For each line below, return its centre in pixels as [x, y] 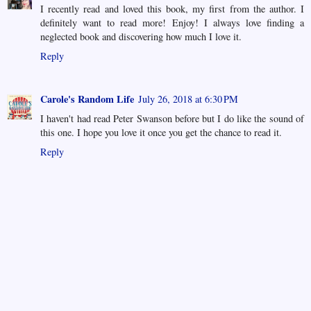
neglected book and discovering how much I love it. [141, 36]
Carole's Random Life [87, 99]
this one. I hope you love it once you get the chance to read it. [161, 132]
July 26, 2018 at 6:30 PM [188, 99]
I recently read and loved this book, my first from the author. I [172, 8]
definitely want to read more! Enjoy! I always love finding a [172, 22]
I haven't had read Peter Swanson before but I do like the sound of [172, 118]
